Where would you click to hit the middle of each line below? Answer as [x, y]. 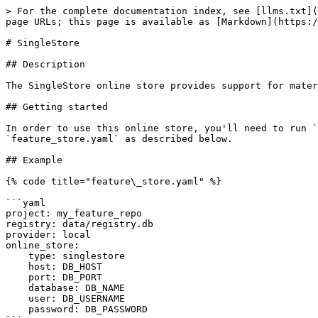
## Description [45, 64]
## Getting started [57, 107]
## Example [34, 160]
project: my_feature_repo [74, 213]
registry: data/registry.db [79, 224]
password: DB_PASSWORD [17, 309]
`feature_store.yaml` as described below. [119, 139]
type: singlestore [17, 256]
